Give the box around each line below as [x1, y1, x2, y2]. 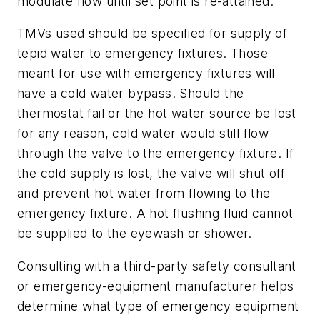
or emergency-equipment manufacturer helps [17, 278, 294, 294]
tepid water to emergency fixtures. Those [17, 46, 268, 61]
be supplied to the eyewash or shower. [17, 226, 252, 241]
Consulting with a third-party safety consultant [17, 258, 296, 274]
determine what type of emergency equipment [17, 298, 299, 314]
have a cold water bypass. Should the [17, 86, 244, 101]
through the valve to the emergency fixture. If [17, 146, 294, 161]
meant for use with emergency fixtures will [17, 66, 275, 81]
